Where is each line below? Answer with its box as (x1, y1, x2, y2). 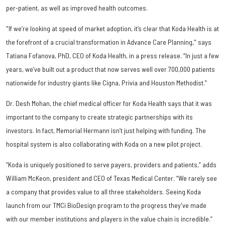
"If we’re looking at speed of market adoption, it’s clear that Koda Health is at (6, 24, 219, 33)
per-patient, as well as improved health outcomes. (6, 4, 148, 13)
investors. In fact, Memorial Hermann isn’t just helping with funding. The (6, 126, 206, 135)
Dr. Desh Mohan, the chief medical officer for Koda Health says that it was (6, 99, 212, 108)
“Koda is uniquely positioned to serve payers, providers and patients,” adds (6, 160, 216, 169)
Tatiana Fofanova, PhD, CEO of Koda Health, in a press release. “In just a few (6, 51, 219, 60)
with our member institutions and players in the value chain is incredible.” (6, 214, 212, 223)
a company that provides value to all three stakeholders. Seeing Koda (6, 187, 201, 196)
